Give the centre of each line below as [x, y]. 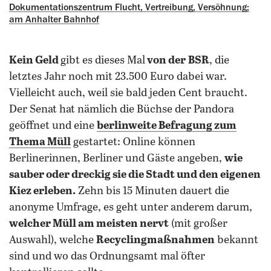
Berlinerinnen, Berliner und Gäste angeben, [117, 158]
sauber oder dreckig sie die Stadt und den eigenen [135, 175]
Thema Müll [40, 142]
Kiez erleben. [42, 191]
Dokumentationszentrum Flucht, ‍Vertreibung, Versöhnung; [129, 7]
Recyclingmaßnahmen [155, 240]
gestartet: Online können [133, 142]
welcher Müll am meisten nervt [89, 224]
